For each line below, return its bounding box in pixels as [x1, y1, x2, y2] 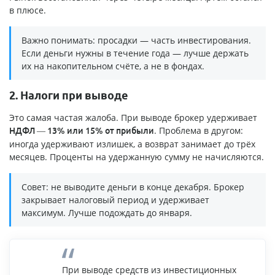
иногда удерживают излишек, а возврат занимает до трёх [9, 138, 255, 150]
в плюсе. [9, 4, 46, 17]
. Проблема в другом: [154, 125, 243, 137]
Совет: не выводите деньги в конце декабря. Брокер [21, 181, 244, 193]
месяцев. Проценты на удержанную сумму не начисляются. [9, 151, 264, 163]
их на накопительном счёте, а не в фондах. [21, 60, 204, 72]
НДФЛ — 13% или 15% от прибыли [9, 126, 154, 136]
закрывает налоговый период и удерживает [21, 194, 209, 206]
